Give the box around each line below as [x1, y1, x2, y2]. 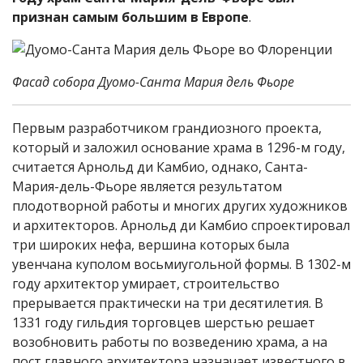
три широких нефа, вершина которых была [12, 236, 289, 254]
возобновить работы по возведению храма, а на [12, 333, 327, 351]
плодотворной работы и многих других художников [12, 197, 348, 215]
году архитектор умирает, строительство [12, 275, 280, 293]
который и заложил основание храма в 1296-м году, [12, 139, 345, 156]
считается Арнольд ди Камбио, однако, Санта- [12, 158, 308, 176]
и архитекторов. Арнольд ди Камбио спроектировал [12, 216, 350, 234]
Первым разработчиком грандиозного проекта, [12, 119, 322, 137]
